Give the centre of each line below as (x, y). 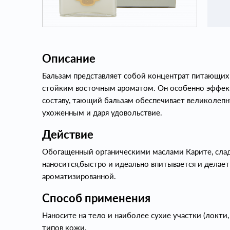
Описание (69, 58)
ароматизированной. (79, 176)
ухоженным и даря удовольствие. (102, 112)
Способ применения (96, 198)
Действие (68, 134)
